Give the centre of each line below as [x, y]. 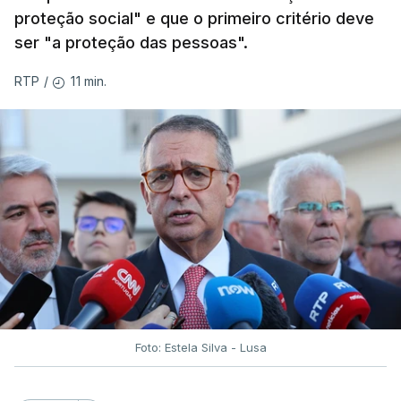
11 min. [89, 81]
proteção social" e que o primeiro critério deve [194, 18]
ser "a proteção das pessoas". [131, 43]
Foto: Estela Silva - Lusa [200, 347]
